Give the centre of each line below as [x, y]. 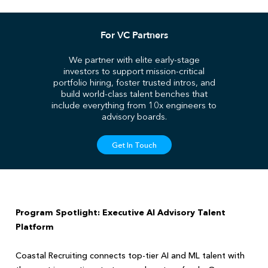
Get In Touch [134, 145]
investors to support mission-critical [134, 71]
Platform [35, 227]
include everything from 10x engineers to [134, 105]
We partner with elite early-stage [134, 60]
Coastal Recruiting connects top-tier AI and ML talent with [130, 256]
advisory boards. [134, 117]
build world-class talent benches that [134, 94]
